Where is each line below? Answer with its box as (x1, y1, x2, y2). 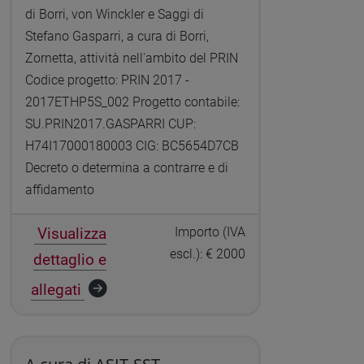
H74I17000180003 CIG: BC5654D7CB (24, 138, 239, 154)
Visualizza (37, 224, 106, 244)
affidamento (24, 182, 94, 198)
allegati (31, 280, 82, 300)
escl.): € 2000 (170, 246, 246, 262)
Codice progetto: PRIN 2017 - (24, 72, 189, 89)
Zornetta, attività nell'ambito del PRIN (24, 50, 238, 67)
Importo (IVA (175, 224, 246, 240)
